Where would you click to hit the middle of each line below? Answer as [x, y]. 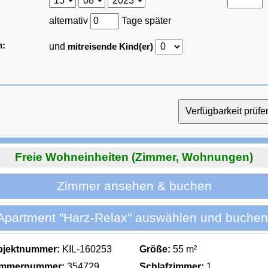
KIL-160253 [86, 249]
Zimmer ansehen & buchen [134, 186]
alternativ [70, 21]
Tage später [145, 21]
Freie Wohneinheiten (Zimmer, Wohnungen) [134, 157]
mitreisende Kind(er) [111, 47]
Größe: [155, 249]
